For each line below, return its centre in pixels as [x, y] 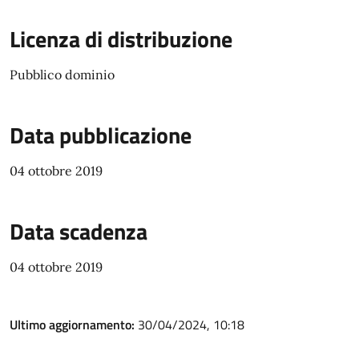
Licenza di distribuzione [121, 39]
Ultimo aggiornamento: [74, 325]
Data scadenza [79, 231]
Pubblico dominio [62, 75]
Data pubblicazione [101, 135]
